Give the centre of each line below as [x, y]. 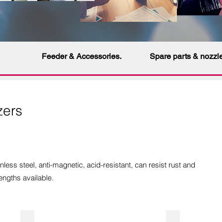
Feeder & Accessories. [82, 56]
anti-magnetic [61, 165]
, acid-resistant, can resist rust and [139, 165]
